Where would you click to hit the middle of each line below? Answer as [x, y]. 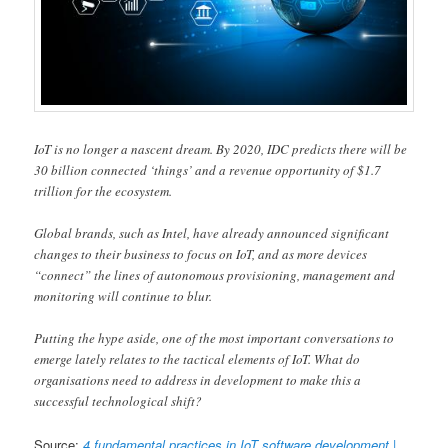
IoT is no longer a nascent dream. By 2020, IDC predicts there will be [221, 149]
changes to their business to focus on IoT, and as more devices [201, 254]
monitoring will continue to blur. [123, 296]
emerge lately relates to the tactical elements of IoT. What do [197, 359]
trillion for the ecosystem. [103, 191]
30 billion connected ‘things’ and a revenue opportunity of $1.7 [208, 170]
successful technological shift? [118, 401]
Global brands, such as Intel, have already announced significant [212, 233]
